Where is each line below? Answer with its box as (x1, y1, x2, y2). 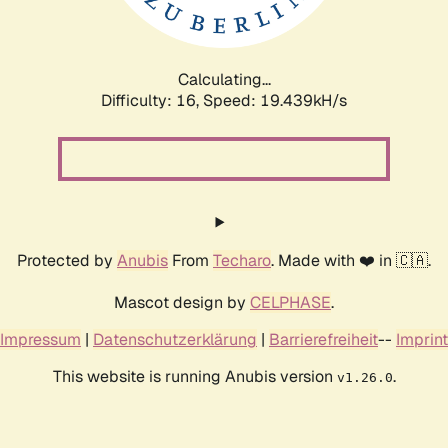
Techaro (213, 249, 271, 271)
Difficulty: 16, (101, 89, 203, 111)
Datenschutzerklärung (93, 328, 257, 350)
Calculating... (177, 68, 271, 90)
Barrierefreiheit (269, 328, 378, 350)
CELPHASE (250, 291, 331, 313)
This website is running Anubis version (52, 365, 337, 387)
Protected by (17, 249, 117, 271)
